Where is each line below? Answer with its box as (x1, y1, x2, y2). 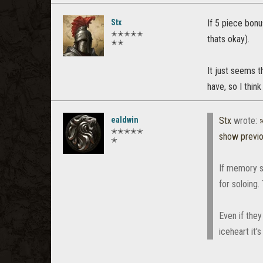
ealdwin (111, 115, 139, 124)
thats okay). (207, 33, 249, 45)
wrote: (231, 115, 259, 126)
